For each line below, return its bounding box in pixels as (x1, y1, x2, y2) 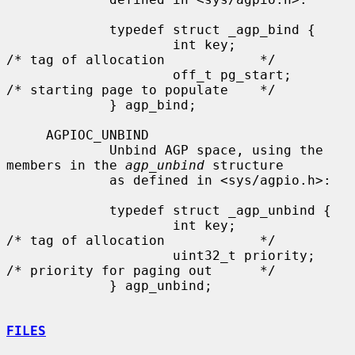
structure (204, 157, 284, 173)
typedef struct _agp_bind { (6, 21, 109, 37)
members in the (6, 157, 125, 173)
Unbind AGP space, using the (6, 142, 109, 158)
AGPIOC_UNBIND (6, 127, 46, 143)
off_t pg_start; (6, 67, 173, 82)
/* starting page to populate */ (6, 82, 276, 97)
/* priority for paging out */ (6, 262, 276, 278)
